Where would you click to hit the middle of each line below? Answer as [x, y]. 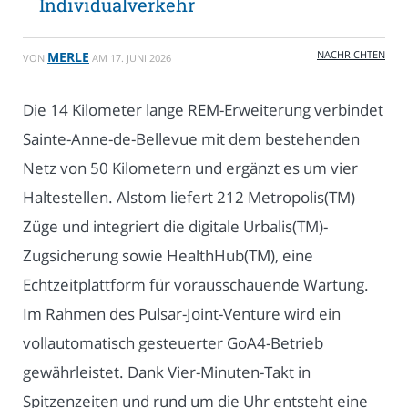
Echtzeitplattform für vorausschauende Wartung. [196, 285]
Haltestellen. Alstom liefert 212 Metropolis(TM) [189, 198]
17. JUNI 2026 [141, 58]
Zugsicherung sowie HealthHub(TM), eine [168, 256]
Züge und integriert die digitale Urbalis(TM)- [175, 227]
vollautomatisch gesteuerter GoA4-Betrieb [173, 343]
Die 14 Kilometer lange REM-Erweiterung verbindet [203, 110]
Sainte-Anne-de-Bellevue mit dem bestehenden [191, 139]
